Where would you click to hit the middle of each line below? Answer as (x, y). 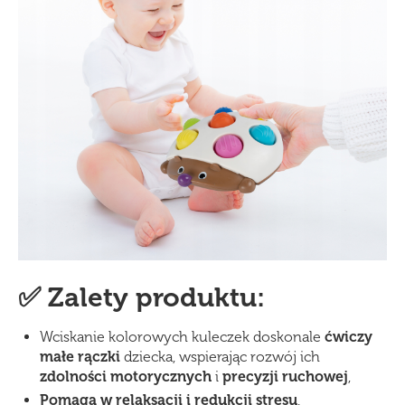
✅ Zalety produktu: (141, 298)
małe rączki (80, 357)
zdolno (64, 377)
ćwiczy (348, 337)
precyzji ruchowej (285, 377)
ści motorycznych (150, 377)
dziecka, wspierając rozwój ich (220, 357)
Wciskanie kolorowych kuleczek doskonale (182, 337)
